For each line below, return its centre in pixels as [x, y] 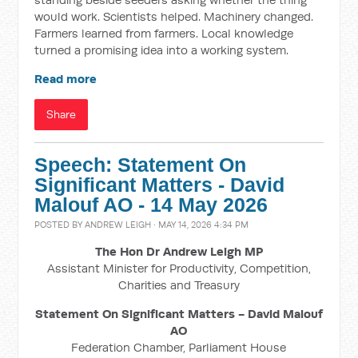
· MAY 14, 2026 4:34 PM [200, 225]
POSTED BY [60, 225]
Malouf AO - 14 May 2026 [151, 205]
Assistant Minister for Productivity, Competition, [179, 268]
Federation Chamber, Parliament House [179, 347]
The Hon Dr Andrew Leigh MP [179, 251]
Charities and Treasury [179, 285]
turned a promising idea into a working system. [162, 50]
